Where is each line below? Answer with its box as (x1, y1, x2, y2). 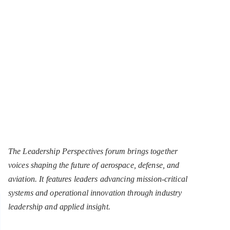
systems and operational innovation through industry (8, 188, 182, 197)
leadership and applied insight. (8, 202, 110, 211)
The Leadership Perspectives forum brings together (8, 146, 178, 156)
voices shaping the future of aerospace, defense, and (8, 160, 180, 169)
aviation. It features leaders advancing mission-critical (8, 174, 187, 183)
